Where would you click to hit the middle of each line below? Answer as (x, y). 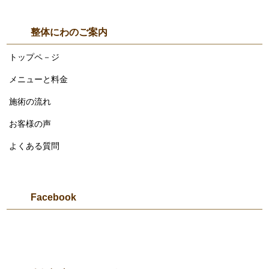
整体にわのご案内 (69, 32)
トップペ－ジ (35, 57)
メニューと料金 (39, 80)
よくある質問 (35, 146)
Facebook (54, 198)
